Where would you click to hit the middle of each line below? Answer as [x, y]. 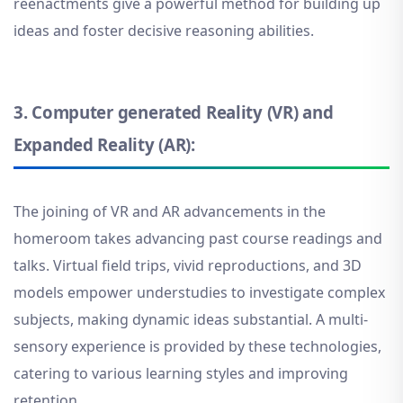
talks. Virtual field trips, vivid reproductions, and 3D [188, 265]
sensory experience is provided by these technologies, [197, 346]
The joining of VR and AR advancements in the [170, 211]
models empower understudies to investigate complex [199, 292]
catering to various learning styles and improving [181, 373]
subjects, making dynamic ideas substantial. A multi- [191, 319]
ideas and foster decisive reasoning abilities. [164, 31]
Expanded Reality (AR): [104, 145]
